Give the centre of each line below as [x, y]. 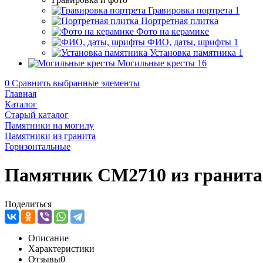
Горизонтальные [38, 146]
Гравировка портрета [190, 10]
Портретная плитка [180, 21]
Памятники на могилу [49, 125]
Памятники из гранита [50, 136]
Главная [21, 94]
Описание [48, 238]
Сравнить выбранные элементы [76, 83]
